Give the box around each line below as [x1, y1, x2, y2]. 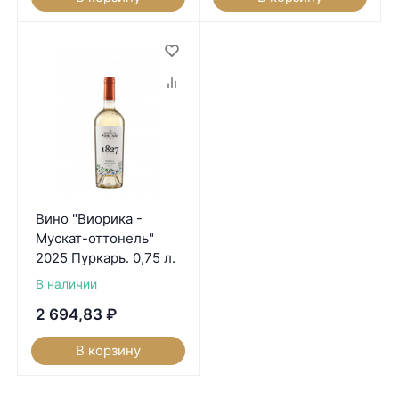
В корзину [76, 341, 141, 359]
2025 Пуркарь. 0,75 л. [35, 248, 175, 266]
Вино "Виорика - [35, 209, 142, 227]
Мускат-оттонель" [35, 229, 154, 247]
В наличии [35, 276, 97, 291]
